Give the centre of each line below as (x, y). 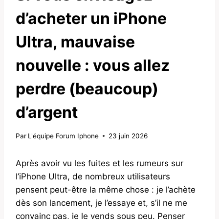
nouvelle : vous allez (93, 66)
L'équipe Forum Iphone (64, 136)
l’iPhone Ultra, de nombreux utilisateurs (93, 176)
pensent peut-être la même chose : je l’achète (106, 189)
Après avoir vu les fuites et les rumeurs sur (99, 163)
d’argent (47, 112)
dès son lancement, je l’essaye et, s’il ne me (101, 203)
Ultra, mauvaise (75, 42)
